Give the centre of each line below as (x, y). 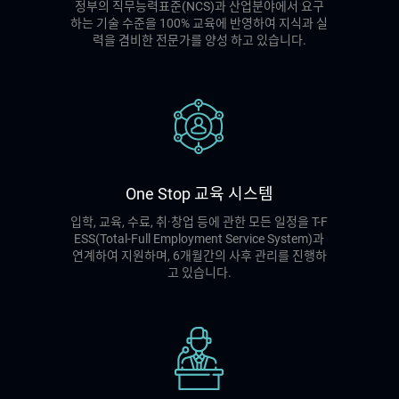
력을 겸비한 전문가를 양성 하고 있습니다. (199, 41)
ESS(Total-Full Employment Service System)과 (199, 239)
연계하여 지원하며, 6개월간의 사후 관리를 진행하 (199, 256)
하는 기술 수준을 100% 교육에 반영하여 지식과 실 (199, 24)
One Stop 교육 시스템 (199, 194)
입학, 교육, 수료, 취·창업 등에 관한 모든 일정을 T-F (199, 222)
